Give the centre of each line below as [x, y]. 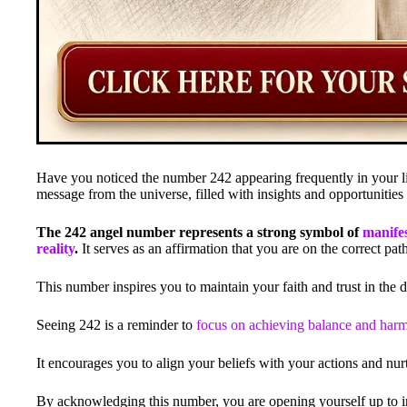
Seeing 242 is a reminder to [116, 324]
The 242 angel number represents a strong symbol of [199, 232]
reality [55, 248]
